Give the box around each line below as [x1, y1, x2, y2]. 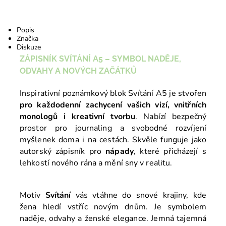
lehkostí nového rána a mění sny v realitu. [20, 157, 173, 169]
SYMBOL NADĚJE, [112, 54, 181, 64]
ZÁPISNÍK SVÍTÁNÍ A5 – [20, 54, 112, 64]
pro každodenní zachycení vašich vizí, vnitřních [20, 99, 206, 111]
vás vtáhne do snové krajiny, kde [71, 190, 206, 201]
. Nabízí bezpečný [135, 111, 206, 123]
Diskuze [16, 42, 41, 52]
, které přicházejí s [133, 146, 206, 157]
